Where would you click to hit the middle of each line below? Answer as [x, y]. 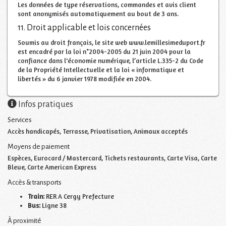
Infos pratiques [45, 104]
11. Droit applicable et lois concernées [84, 27]
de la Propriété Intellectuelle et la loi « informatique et [101, 69]
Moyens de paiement [39, 146]
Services [20, 120]
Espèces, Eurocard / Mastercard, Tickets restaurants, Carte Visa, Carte [112, 158]
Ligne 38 [53, 205]
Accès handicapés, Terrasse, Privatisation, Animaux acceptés [98, 131]
